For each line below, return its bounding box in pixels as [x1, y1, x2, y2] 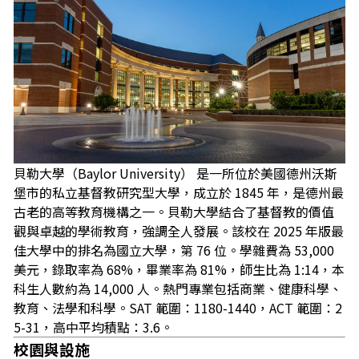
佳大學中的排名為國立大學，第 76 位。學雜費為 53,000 [14, 240, 334, 260]
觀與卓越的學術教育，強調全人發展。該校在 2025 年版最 [14, 220, 344, 240]
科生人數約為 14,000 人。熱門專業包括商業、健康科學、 [14, 278, 342, 298]
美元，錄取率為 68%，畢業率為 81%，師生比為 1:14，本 [14, 259, 345, 279]
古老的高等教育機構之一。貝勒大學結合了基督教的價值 [14, 201, 334, 221]
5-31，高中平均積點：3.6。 [14, 317, 173, 337]
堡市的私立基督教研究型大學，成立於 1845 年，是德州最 [14, 182, 344, 202]
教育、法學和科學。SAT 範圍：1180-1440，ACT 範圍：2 [14, 297, 342, 317]
